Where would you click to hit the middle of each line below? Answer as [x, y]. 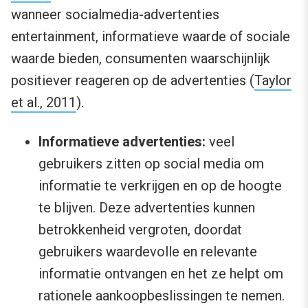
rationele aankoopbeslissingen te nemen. [162, 295]
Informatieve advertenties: [122, 141]
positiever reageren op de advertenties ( [133, 80]
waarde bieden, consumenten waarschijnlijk [141, 58]
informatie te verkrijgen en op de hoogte [160, 185]
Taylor [273, 80]
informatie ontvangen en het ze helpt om [161, 273]
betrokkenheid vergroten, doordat [140, 229]
